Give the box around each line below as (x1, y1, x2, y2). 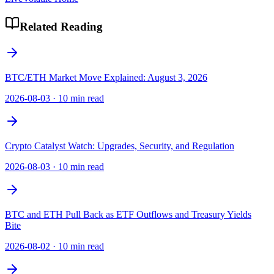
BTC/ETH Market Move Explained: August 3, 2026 (5, 72, 207, 83)
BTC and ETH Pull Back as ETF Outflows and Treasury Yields (5, 209, 251, 220)
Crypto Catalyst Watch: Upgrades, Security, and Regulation (5, 140, 234, 151)
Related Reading (20, 20, 103, 33)
